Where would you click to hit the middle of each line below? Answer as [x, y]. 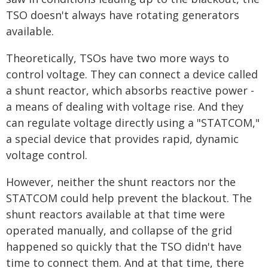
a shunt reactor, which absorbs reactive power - [130, 90]
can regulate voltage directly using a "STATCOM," [133, 123]
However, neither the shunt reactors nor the [121, 182]
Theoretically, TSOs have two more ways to [118, 58]
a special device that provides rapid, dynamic [122, 139]
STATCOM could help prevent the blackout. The [129, 198]
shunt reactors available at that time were [115, 214]
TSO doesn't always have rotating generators [123, 15]
